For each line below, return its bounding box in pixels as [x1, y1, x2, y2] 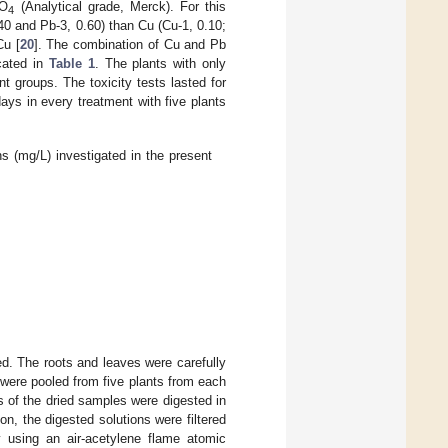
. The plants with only [94, 56, 227, 72]
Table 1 [48, 56, 95, 72]
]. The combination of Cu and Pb [33, 37, 227, 53]
